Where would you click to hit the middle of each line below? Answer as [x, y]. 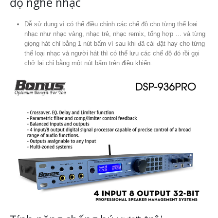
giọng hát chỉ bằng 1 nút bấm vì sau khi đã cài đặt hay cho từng [114, 43]
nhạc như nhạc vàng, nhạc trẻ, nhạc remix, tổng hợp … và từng [115, 34]
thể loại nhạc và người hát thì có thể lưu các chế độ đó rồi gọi [112, 53]
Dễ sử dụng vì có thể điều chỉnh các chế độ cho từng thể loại [111, 24]
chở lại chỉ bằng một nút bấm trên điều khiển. [88, 63]
